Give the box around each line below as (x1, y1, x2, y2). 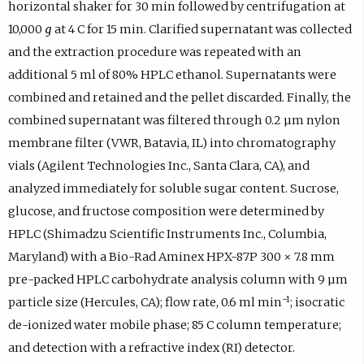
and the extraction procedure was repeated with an (7, 45, 301, 60)
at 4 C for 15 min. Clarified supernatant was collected (51, 22, 352, 37)
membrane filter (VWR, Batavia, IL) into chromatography (7, 136, 336, 151)
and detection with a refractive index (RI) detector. (7, 340, 295, 356)
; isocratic (289, 295, 344, 310)
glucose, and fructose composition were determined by (7, 204, 324, 219)
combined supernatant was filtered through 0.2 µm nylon (7, 113, 340, 128)
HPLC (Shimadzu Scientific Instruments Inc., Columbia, (7, 227, 327, 242)
